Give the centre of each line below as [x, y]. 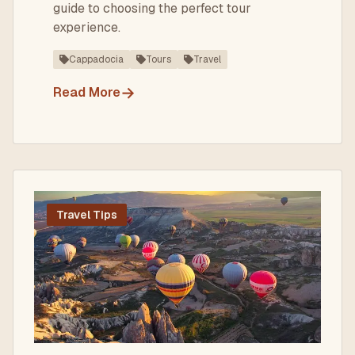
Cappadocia [96, 59]
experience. [87, 27]
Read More [87, 92]
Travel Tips [87, 215]
